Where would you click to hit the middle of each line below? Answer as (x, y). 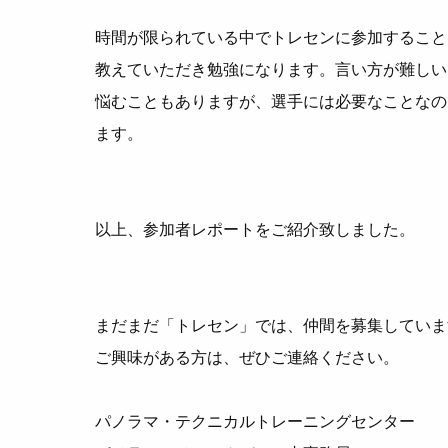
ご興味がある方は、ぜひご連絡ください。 (247, 357)
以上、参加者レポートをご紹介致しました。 (255, 229)
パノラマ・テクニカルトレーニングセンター (255, 421)
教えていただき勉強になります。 (215, 69)
